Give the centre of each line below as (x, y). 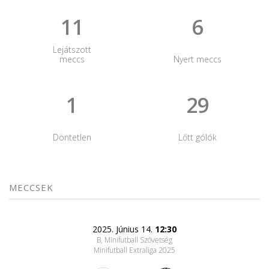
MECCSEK (32, 187)
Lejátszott (72, 50)
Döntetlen (72, 137)
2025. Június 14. (124, 229)
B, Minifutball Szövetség (134, 240)
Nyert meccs (197, 59)
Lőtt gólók (197, 137)
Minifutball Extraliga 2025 (134, 250)
